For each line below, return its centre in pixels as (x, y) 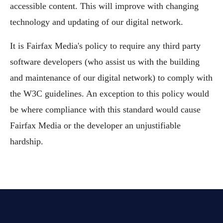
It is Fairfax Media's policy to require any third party (105, 46)
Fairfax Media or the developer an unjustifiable (95, 125)
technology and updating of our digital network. (97, 22)
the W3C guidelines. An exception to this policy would (110, 94)
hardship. (27, 141)
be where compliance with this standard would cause (105, 110)
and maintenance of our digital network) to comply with (111, 78)
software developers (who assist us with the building (105, 62)
